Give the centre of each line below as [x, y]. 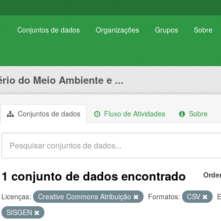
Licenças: [16, 196]
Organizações [117, 30]
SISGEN [20, 212]
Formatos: [164, 196]
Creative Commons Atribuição [86, 196]
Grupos [166, 30]
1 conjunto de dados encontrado [94, 176]
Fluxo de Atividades [134, 113]
